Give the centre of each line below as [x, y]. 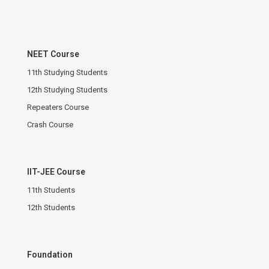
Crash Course [50, 124]
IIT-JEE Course [56, 171]
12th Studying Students [67, 89]
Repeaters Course [58, 107]
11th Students [51, 190]
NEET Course [53, 54]
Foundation [50, 254]
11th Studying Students [67, 72]
